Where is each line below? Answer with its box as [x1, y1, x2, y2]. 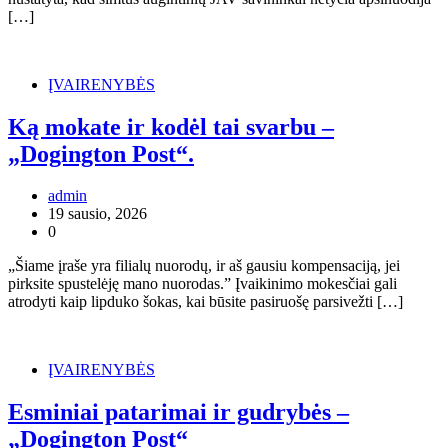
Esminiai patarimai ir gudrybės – [8, 399, 349, 426]
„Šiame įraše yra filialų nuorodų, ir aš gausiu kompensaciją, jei [8, 257, 400, 275]
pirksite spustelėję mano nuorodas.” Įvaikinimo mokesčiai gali [8, 275, 397, 293]
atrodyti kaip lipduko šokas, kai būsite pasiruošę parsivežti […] [8, 293, 403, 311]
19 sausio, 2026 [48, 205, 147, 223]
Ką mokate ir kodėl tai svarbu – [8, 113, 334, 140]
